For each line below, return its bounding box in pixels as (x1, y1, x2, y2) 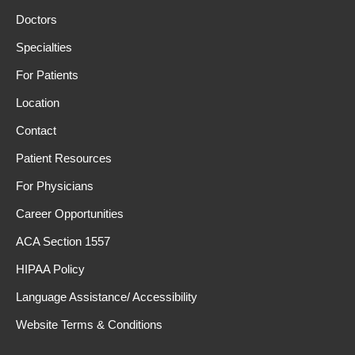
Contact (16, 124, 56, 138)
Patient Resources (16, 151, 112, 166)
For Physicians (16, 179, 94, 193)
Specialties (16, 40, 72, 55)
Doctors (16, 13, 57, 27)
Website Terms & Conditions (16, 318, 162, 332)
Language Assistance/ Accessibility (16, 290, 197, 304)
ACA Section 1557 (16, 235, 110, 249)
